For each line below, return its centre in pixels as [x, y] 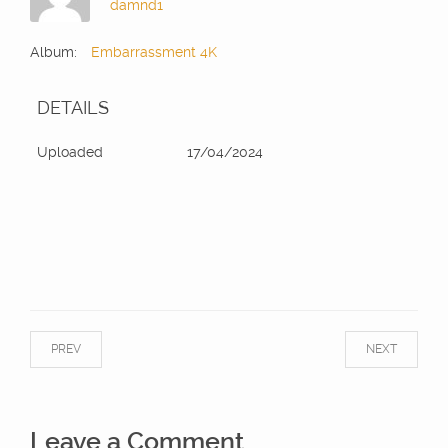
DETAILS [73, 108]
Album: [53, 52]
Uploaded [70, 152]
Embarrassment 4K [154, 52]
